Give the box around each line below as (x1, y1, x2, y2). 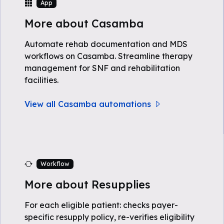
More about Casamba (24, 16, 143, 30)
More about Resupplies (24, 177, 150, 191)
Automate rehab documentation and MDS (24, 39, 187, 49)
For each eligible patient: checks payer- (24, 200, 178, 210)
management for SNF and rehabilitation (24, 63, 180, 73)
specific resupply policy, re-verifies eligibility (24, 212, 194, 222)
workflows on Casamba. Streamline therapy (24, 51, 192, 61)
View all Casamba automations (24, 99, 151, 109)
